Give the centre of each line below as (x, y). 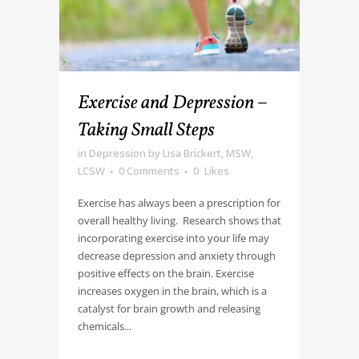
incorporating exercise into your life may (173, 238)
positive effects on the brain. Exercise (166, 273)
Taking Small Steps (146, 130)
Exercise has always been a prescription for (179, 202)
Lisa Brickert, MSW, (208, 153)
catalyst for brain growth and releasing (169, 308)
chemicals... (105, 326)
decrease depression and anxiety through (177, 255)
